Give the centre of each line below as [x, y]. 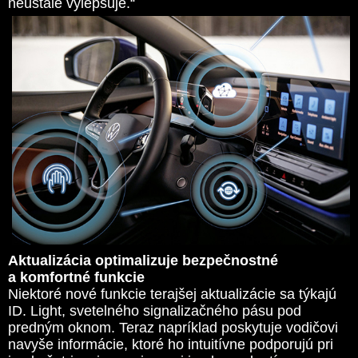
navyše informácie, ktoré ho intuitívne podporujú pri [171, 344]
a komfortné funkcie [78, 277]
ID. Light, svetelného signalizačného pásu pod [155, 310]
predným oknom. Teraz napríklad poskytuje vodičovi [173, 327]
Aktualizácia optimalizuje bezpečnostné [143, 260]
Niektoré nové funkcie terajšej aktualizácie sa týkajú [172, 294]
